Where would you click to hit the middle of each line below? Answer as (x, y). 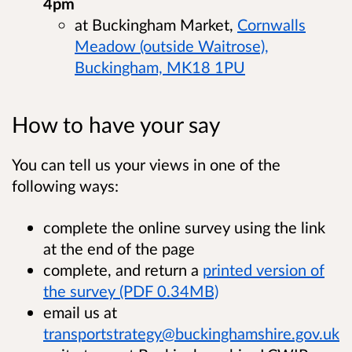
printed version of (264, 269)
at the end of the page (121, 248)
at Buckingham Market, (156, 25)
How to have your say (116, 124)
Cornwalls (271, 25)
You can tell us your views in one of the (146, 164)
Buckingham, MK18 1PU (160, 67)
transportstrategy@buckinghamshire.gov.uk (191, 333)
